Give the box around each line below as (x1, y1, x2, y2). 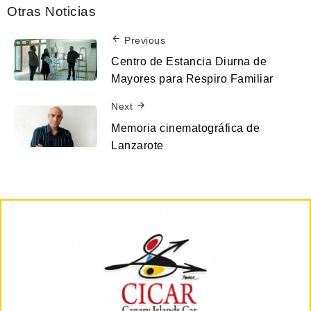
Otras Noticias (7, 3, 96, 19)
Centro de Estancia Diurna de (111, 56, 267, 68)
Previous (124, 34, 165, 46)
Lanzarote (111, 139, 164, 151)
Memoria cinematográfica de (111, 121, 260, 134)
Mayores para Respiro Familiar (111, 73, 274, 85)
